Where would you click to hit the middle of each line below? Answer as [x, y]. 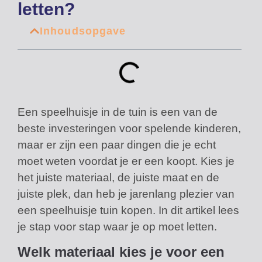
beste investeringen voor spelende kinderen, [129, 129]
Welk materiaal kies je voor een [121, 251]
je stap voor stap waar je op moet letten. [117, 227]
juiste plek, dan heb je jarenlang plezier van [126, 194]
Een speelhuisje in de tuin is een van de [118, 112]
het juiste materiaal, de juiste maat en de [118, 178]
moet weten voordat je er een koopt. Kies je [126, 161]
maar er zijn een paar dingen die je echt [117, 145]
